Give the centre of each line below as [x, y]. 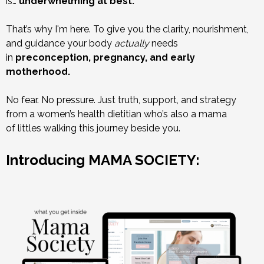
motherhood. [38, 71]
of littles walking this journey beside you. [93, 128]
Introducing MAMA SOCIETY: [103, 160]
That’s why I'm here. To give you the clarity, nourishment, [127, 29]
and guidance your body [59, 43]
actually [132, 43]
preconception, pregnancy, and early [105, 57]
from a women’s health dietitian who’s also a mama [116, 114]
